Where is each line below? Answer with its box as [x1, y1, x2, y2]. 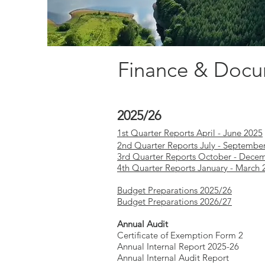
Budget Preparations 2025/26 [117, 185, 232, 196]
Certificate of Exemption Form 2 [117, 230, 243, 241]
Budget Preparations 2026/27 [117, 196, 232, 207]
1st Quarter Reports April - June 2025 [117, 127, 263, 138]
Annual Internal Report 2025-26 [117, 241, 239, 252]
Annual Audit [117, 218, 168, 230]
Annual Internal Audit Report [117, 252, 229, 263]
